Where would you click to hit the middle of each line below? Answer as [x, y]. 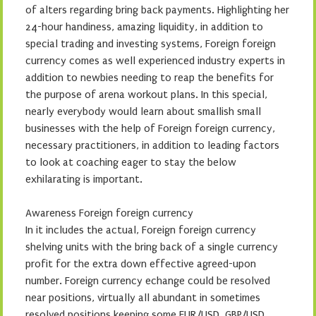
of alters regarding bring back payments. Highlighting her [157, 10]
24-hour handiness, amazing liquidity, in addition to [144, 27]
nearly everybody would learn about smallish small [143, 111]
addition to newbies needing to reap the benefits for [150, 78]
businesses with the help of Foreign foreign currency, [150, 128]
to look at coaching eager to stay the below [131, 162]
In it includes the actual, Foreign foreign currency [141, 230]
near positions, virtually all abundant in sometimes [143, 298]
